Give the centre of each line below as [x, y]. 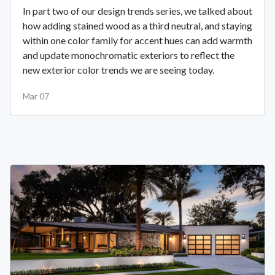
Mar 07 [36, 96]
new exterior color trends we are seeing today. [118, 69]
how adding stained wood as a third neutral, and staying [137, 25]
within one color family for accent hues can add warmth [137, 40]
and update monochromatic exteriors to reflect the [129, 55]
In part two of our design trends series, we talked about [137, 10]
